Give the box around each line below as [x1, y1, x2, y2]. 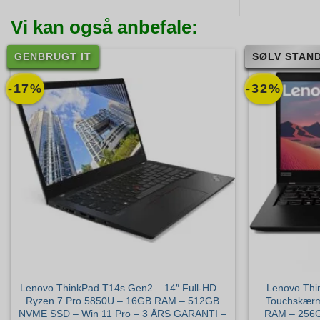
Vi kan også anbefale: [11, 16, 198, 37]
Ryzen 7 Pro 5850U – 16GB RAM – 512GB [25, 295, 219, 307]
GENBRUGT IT [14, 50, 91, 62]
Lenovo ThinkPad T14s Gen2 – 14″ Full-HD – [19, 282, 225, 294]
